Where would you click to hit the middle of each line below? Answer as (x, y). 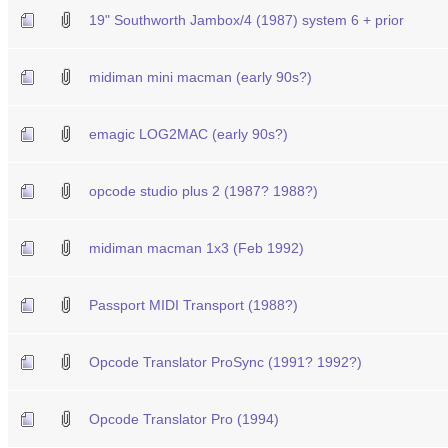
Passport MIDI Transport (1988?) (193, 304)
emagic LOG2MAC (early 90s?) (188, 133)
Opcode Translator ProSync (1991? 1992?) (225, 361)
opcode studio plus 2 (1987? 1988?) (203, 190)
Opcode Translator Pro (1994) (184, 418)
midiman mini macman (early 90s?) (200, 76)
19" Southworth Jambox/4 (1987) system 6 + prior (246, 19)
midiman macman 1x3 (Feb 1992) (196, 247)
